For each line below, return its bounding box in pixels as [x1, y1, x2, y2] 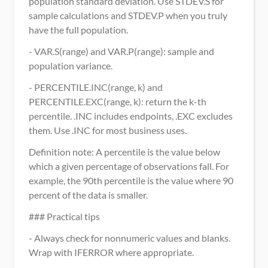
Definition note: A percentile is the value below [29, 146, 220, 157]
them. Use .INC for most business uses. [29, 124, 187, 136]
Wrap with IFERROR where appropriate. [29, 246, 194, 258]
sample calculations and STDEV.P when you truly [29, 10, 227, 21]
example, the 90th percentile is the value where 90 [29, 175, 233, 186]
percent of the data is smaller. [29, 189, 148, 200]
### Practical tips [29, 211, 100, 222]
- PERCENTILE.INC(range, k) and [29, 81, 163, 93]
